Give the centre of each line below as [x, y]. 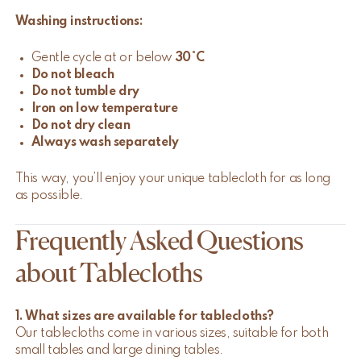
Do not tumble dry [85, 92]
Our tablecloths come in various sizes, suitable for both [172, 334]
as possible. [49, 196]
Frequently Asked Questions [159, 241]
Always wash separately [105, 143]
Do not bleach [73, 75]
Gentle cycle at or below [103, 58]
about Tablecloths [109, 273]
